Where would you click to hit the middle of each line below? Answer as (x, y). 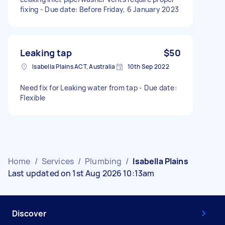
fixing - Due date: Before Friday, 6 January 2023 (99, 9)
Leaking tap (46, 52)
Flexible (33, 97)
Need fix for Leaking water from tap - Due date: (98, 87)
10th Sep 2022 (148, 66)
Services (58, 161)
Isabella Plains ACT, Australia (74, 66)
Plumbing (103, 161)
